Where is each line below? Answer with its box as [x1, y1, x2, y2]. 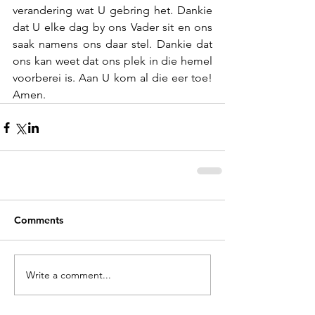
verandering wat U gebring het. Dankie [13, 4, 212, 17]
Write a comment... [26, 268, 111, 281]
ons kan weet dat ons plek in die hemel [13, 54, 212, 67]
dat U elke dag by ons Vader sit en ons [13, 20, 212, 34]
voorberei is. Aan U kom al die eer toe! [13, 71, 212, 84]
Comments [14, 214, 63, 226]
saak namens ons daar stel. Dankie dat [13, 37, 212, 51]
